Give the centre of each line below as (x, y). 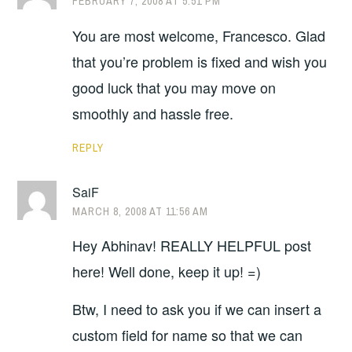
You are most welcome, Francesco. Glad (199, 35)
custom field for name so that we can (188, 334)
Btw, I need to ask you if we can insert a (197, 308)
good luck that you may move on (174, 87)
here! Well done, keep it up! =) (167, 271)
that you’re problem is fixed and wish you (200, 61)
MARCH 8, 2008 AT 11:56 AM (141, 212)
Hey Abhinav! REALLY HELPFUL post (192, 246)
